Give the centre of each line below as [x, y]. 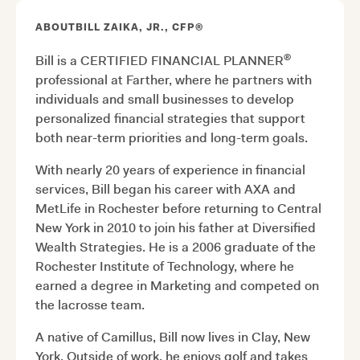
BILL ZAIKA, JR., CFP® [139, 27]
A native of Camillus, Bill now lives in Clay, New [173, 337]
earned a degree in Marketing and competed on [177, 285]
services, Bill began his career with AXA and [166, 189]
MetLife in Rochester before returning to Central [178, 208]
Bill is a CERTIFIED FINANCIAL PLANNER [160, 60]
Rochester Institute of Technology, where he [165, 266]
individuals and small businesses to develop [165, 99]
